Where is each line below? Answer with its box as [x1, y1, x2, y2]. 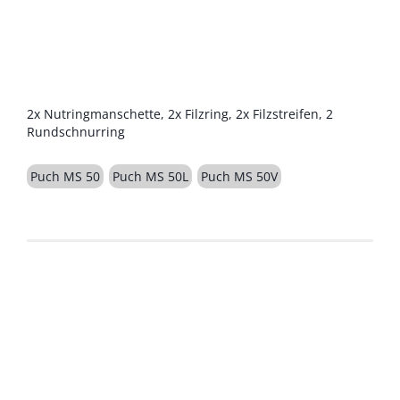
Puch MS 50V [201, 168, 278, 185]
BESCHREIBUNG [27, 65, 162, 89]
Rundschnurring [27, 123, 125, 140]
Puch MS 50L [112, 168, 188, 185]
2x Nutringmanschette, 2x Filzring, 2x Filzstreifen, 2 [27, 105, 333, 122]
